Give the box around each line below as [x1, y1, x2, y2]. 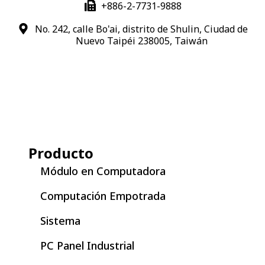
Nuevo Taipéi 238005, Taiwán [75, 34, 208, 47]
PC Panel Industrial [40, 238, 134, 253]
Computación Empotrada [40, 188, 166, 203]
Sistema [40, 213, 80, 228]
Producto [28, 143, 93, 163]
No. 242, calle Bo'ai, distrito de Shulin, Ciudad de [35, 22, 248, 35]
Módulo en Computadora [40, 163, 166, 178]
